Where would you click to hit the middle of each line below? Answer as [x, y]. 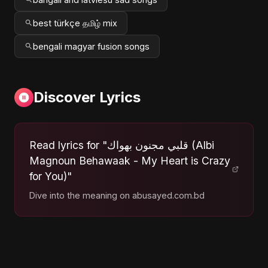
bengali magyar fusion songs [91, 46]
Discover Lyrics [87, 97]
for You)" [51, 176]
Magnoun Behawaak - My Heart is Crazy [130, 160]
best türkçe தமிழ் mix [75, 23]
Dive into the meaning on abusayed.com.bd [117, 195]
